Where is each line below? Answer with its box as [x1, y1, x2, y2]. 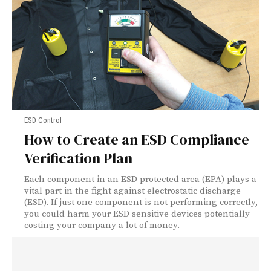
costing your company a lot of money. [24, 219, 180, 231]
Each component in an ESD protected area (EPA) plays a [24, 173, 256, 185]
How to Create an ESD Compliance [24, 129, 249, 149]
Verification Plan [24, 148, 132, 168]
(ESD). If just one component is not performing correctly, [24, 196, 258, 208]
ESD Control [24, 115, 62, 125]
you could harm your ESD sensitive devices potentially [24, 207, 250, 220]
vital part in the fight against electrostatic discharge [24, 184, 241, 197]
